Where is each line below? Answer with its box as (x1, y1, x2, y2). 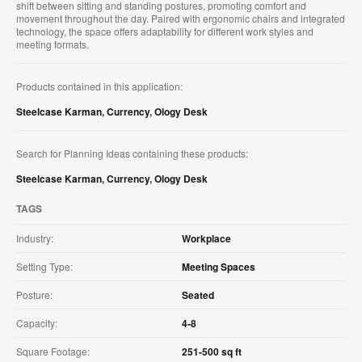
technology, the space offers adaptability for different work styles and (16, 23, 314, 38)
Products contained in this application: (16, 78, 183, 93)
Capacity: (16, 315, 57, 330)
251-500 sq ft (182, 343, 242, 359)
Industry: (16, 230, 53, 245)
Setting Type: (16, 259, 73, 273)
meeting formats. (16, 36, 89, 51)
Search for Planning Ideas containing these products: (16, 145, 248, 160)
